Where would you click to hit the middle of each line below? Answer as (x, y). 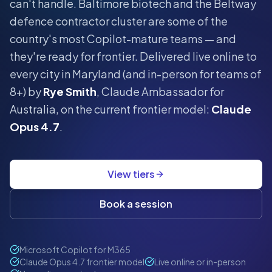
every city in (41, 74)
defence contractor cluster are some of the (119, 21)
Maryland (97, 74)
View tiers (131, 174)
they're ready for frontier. (74, 56)
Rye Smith (70, 92)
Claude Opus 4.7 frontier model (82, 262)
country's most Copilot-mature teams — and (123, 39)
